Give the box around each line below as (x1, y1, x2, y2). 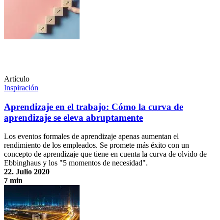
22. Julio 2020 (4, 167, 50, 176)
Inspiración (4, 83, 38, 92)
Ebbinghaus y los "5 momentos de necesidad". (4, 159, 148, 167)
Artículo (4, 75, 29, 83)
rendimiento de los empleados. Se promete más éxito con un (4, 141, 189, 150)
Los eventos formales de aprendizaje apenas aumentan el (4, 132, 179, 141)
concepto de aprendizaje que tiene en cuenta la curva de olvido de (4, 150, 207, 159)
